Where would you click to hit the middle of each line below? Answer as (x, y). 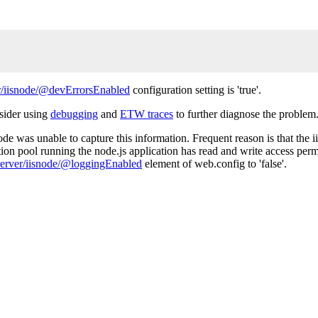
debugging (74, 114)
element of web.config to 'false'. (214, 164)
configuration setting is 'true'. (196, 90)
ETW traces (147, 114)
